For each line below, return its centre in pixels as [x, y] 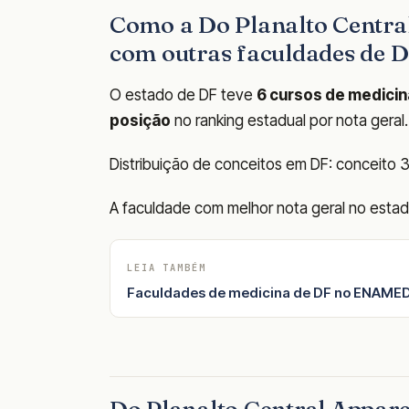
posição [140, 120]
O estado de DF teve [183, 94]
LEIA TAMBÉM [167, 267]
